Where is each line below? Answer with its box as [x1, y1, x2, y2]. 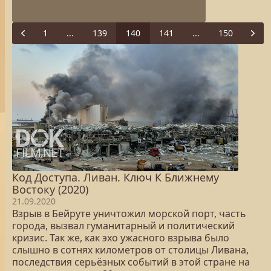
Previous [21, 32, 56, 44]
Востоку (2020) [12, 182, 88, 197]
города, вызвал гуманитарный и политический [12, 219, 235, 232]
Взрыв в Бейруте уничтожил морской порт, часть [12, 207, 246, 220]
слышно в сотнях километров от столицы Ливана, [12, 243, 249, 256]
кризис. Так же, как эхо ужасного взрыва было [12, 231, 229, 244]
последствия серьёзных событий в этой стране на [12, 255, 250, 269]
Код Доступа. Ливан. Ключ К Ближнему [12, 170, 219, 184]
